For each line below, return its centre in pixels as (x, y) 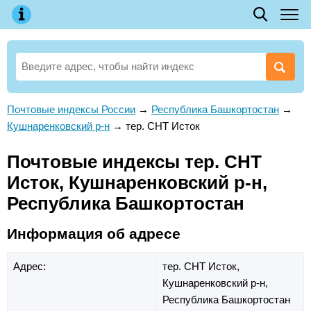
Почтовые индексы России (71, 109)
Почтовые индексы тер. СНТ (134, 162)
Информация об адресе (94, 233)
